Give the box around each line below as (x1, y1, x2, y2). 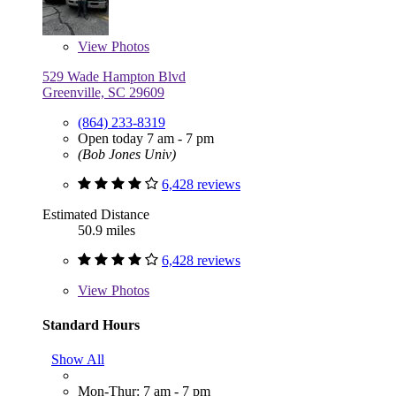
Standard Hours (42, 316, 140, 332)
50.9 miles (78, 222, 135, 238)
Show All (51, 352, 104, 368)
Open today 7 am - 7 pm (78, 130, 214, 146)
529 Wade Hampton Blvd (42, 68, 186, 84)
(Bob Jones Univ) (78, 146, 176, 162)
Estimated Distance (42, 206, 149, 222)
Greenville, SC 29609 (42, 84, 164, 100)
